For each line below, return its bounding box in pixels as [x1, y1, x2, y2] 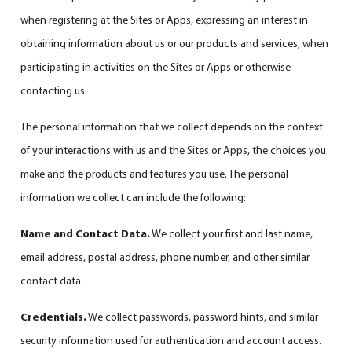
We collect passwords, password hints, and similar [86, 309, 319, 324]
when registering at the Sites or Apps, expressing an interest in [20, 12, 309, 27]
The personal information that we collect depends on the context [20, 119, 324, 134]
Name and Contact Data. [20, 225, 151, 240]
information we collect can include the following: [20, 189, 247, 204]
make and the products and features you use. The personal [20, 166, 289, 181]
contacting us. [20, 82, 88, 97]
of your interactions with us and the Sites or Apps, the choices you [20, 142, 327, 157]
